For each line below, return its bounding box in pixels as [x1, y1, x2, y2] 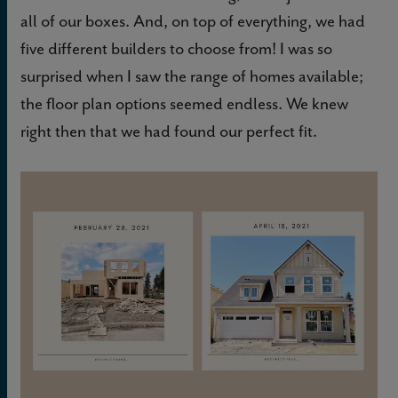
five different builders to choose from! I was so [20, 36, 332, 60]
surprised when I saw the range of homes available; [20, 64, 363, 87]
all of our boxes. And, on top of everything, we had [20, 9, 365, 32]
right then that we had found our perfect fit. [20, 119, 317, 142]
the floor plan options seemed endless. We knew [20, 92, 348, 115]
